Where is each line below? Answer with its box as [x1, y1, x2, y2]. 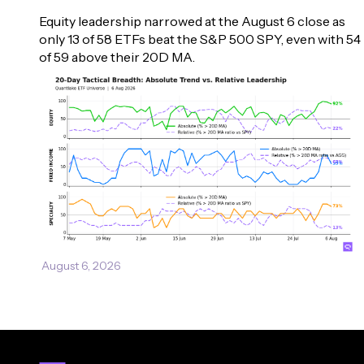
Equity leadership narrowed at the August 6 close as [39, 12, 348, 29]
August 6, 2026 [41, 258, 121, 273]
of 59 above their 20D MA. [39, 48, 195, 65]
